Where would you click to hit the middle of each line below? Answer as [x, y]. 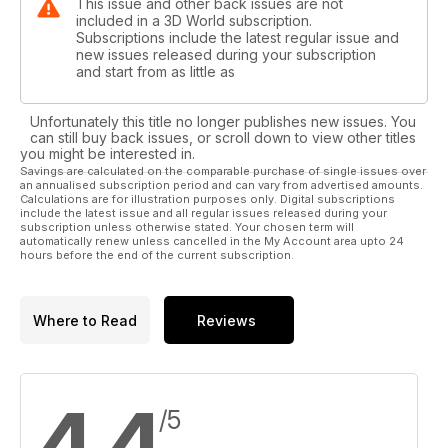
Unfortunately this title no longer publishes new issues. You [223, 122]
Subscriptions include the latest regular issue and [237, 38]
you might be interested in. [107, 154]
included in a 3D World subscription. [194, 21]
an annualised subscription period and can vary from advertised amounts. [221, 185]
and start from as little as [155, 72]
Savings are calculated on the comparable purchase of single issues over [223, 171]
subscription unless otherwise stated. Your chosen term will [187, 227]
